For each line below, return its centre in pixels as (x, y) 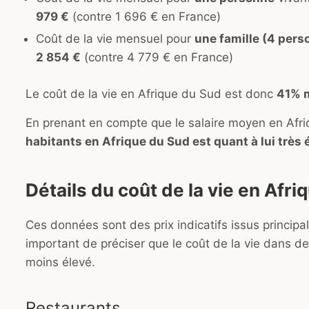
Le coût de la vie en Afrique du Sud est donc (151, 93)
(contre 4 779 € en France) (157, 58)
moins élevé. (60, 262)
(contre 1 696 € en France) (145, 17)
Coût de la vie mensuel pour (115, 39)
